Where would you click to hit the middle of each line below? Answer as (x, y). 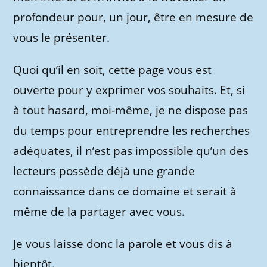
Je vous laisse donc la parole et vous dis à (123, 244)
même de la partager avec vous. (99, 212)
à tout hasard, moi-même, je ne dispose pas (131, 110)
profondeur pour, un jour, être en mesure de (133, 17)
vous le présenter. (62, 38)
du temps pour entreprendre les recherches (132, 131)
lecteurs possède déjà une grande (104, 171)
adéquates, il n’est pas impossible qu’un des (131, 151)
